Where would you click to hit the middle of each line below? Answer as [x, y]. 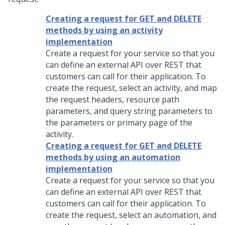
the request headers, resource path [113, 99]
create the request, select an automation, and [131, 215]
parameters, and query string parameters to [129, 111]
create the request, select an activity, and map [131, 88]
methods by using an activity [104, 30]
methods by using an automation [113, 157]
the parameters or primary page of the [119, 123]
